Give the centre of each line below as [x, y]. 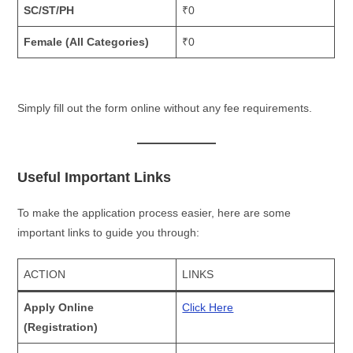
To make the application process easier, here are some [154, 212]
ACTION [45, 274]
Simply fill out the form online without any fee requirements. [165, 108]
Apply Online [59, 307]
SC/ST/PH [49, 10]
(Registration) [61, 327]
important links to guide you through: [109, 232]
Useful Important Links [95, 177]
